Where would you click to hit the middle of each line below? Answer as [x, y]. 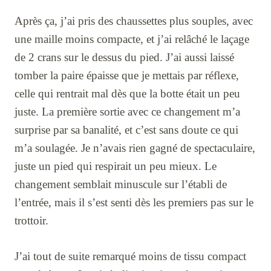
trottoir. [31, 221]
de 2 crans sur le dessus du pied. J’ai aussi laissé [124, 57]
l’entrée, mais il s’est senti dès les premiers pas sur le [134, 203]
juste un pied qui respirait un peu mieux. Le [116, 166]
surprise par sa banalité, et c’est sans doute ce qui [126, 130]
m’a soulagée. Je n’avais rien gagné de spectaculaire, [135, 148]
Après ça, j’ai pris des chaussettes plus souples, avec [134, 21]
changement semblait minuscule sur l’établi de [121, 184]
